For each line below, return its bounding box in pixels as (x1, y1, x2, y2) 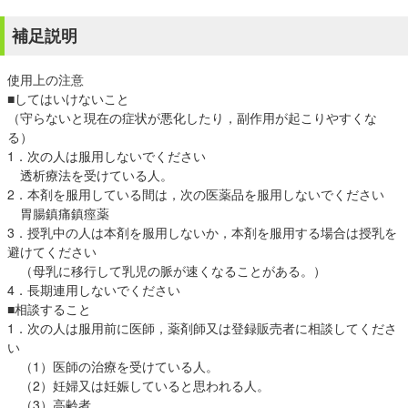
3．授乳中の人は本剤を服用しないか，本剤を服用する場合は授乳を (7, 223, 397, 241)
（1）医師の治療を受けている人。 (7, 357, 219, 375)
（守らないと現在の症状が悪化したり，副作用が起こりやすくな (7, 108, 377, 127)
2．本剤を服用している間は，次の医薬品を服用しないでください (7, 185, 384, 203)
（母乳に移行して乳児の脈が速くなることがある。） (7, 261, 326, 280)
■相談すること (7, 300, 91, 318)
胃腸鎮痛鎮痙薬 (7, 204, 109, 222)
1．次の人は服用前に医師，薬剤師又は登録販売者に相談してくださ (7, 319, 397, 337)
